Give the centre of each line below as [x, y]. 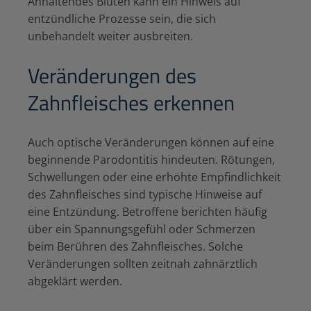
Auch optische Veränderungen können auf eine [151, 143]
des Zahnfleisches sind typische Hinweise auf [145, 195]
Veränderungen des [112, 76]
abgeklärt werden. [75, 281]
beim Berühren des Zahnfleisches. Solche [135, 247]
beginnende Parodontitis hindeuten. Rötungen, [151, 160]
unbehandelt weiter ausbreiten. [110, 36]
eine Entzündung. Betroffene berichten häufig [148, 212]
